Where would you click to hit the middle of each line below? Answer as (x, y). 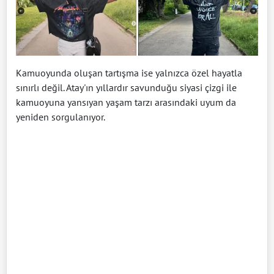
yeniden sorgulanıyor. (61, 117)
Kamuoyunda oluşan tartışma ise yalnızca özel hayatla (129, 73)
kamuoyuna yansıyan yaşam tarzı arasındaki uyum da (126, 102)
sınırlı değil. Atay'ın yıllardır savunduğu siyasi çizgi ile (126, 88)
